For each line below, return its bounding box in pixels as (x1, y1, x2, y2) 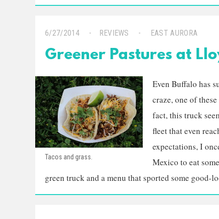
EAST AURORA (150, 28, 198, 38)
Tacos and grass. (45, 153, 92, 161)
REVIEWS (99, 28, 129, 38)
